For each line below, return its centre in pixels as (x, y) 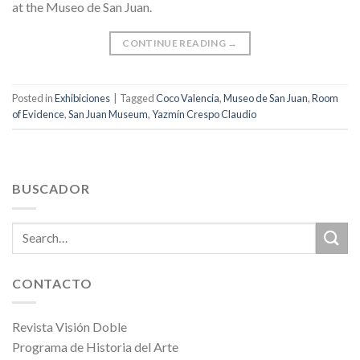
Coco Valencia (188, 98)
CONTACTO (52, 283)
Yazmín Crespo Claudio (204, 115)
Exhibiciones (82, 98)
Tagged (138, 98)
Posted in (33, 98)
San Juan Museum (108, 115)
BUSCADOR (51, 189)
